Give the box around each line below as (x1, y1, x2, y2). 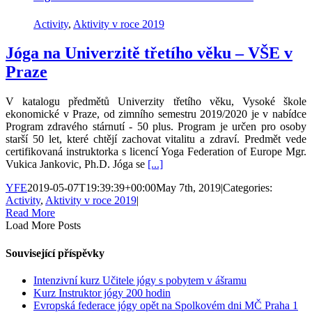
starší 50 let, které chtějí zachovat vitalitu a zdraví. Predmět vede (6, 133, 306, 146)
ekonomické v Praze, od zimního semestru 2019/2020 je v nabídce (6, 108, 306, 120)
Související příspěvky (6, 247, 104, 259)
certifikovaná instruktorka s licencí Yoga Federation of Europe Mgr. (6, 146, 306, 158)
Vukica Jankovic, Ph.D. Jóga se (6, 158, 148, 171)
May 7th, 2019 (156, 182, 221, 194)
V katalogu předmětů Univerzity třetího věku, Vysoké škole (6, 95, 306, 108)
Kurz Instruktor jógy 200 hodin (33, 286, 171, 299)
